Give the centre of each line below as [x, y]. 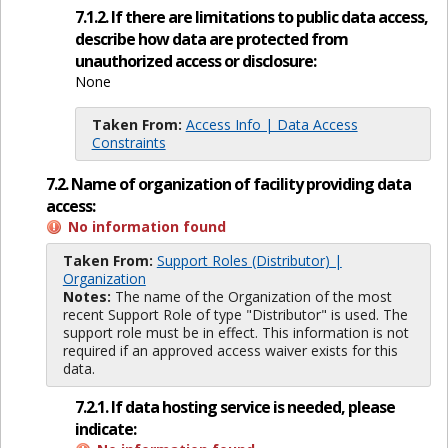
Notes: [86, 296]
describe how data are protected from [211, 39]
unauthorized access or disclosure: [195, 61]
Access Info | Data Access [271, 125]
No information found [146, 226]
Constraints [128, 143]
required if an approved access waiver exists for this [230, 350]
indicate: [105, 429]
